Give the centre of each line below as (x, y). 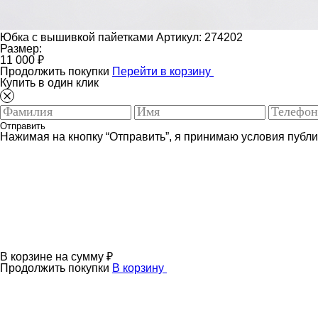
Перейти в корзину (163, 71)
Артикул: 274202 (199, 37)
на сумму (81, 257)
